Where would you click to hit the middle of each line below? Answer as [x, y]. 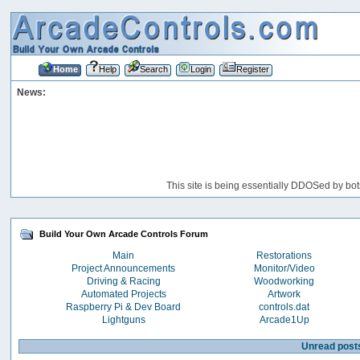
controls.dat [284, 307]
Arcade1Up [284, 319]
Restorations [284, 255]
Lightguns [123, 319]
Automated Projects [123, 294]
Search [153, 69]
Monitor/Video [284, 268]
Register [252, 69]
